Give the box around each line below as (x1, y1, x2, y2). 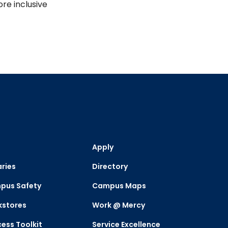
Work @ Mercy (92, 200, 146, 210)
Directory (92, 161, 128, 172)
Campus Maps (92, 181, 147, 191)
